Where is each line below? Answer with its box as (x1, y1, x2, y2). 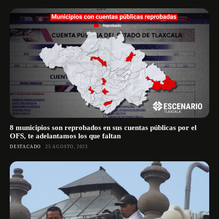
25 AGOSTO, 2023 (45, 144, 88, 149)
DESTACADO (10, 144, 42, 149)
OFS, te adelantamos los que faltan (10, 131, 121, 140)
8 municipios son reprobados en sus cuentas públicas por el (10, 123, 197, 131)
